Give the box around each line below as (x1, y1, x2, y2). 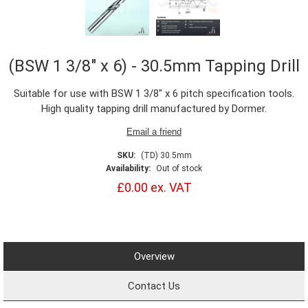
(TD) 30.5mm (140, 151, 192, 160)
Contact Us (128, 280, 180, 292)
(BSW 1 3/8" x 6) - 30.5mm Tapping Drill (8, 56, 300, 76)
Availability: (106, 164, 151, 173)
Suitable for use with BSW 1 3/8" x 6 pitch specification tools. (14, 87, 294, 100)
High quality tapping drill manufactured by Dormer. (41, 102, 267, 115)
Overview (133, 250, 175, 263)
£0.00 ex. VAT (116, 180, 192, 195)
